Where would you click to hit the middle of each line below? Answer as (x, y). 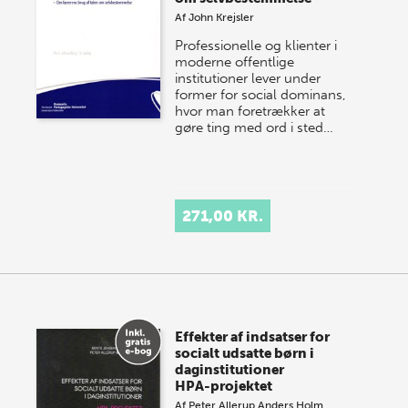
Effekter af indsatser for (253, 337)
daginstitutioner (230, 369)
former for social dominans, (261, 94)
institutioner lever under (248, 78)
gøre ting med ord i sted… (255, 127)
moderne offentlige (235, 61)
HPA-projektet (224, 386)
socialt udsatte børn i (245, 353)
